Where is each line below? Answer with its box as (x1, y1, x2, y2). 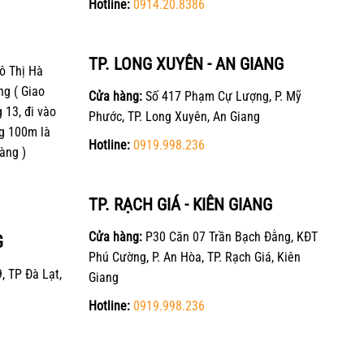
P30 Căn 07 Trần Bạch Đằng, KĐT (141, 229, 318, 245)
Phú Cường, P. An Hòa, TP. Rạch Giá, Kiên (88, 249, 301, 266)
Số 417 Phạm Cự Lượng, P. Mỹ (141, 89, 301, 105)
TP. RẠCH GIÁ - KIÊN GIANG (88, 195, 272, 215)
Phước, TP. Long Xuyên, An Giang (88, 109, 260, 125)
